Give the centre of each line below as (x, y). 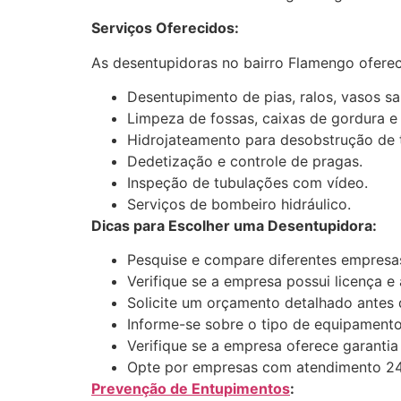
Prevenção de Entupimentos (191, 389)
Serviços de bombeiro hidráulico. (239, 204)
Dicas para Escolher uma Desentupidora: (234, 225)
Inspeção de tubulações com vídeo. (247, 182)
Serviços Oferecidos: (165, 28)
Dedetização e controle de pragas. (245, 161)
